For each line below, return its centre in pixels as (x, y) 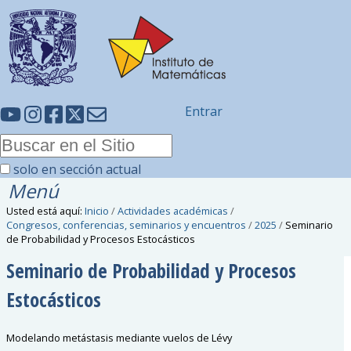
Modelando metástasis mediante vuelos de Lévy (119, 337)
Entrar (204, 111)
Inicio (97, 211)
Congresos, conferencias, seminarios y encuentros (127, 225)
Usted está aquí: (45, 211)
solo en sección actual (77, 169)
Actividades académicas (173, 211)
